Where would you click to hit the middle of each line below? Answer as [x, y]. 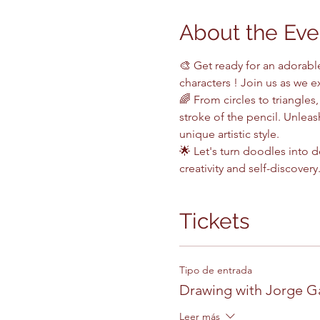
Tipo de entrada [215, 270]
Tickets [214, 221]
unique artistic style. [229, 134]
